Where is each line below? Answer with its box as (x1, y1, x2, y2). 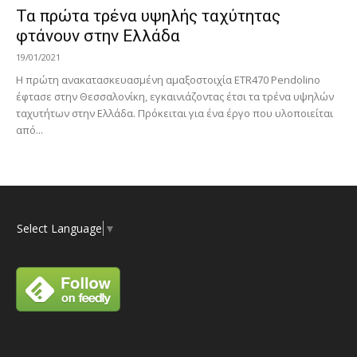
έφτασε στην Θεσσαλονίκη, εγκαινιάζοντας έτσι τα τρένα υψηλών (16, 89, 334, 104)
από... (16, 123, 43, 138)
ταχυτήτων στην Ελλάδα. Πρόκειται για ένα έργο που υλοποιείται (16, 106, 333, 121)
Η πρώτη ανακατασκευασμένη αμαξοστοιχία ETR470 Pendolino (16, 73, 320, 88)
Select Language (17, 221, 102, 237)
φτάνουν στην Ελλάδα (16, 26, 180, 46)
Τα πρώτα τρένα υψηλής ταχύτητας (16, 6, 280, 26)
